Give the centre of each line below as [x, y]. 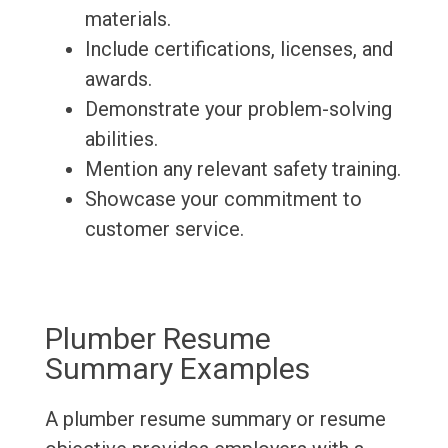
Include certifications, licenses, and [238, 49]
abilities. [121, 139]
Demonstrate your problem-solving [238, 109]
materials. [127, 19]
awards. [118, 79]
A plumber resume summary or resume [215, 419]
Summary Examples [177, 369]
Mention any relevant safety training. [242, 169]
